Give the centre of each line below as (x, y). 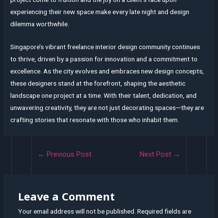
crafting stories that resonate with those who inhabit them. (95, 119)
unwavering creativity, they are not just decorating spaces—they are (107, 107)
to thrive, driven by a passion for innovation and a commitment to (104, 59)
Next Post (157, 154)
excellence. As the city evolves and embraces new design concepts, (107, 71)
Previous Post (68, 154)
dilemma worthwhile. (40, 24)
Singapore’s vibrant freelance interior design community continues (105, 46)
